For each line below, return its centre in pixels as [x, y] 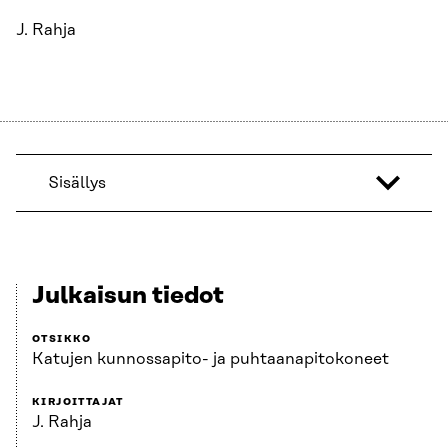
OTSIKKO [62, 339]
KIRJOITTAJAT [78, 402]
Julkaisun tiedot [128, 296]
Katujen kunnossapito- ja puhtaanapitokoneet [210, 359]
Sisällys [77, 183]
